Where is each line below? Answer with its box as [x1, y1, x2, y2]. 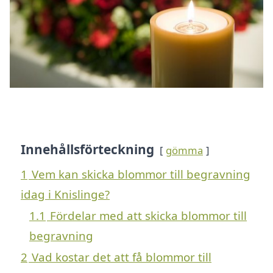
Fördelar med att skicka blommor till [50, 207, 247, 223]
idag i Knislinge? [21, 186, 110, 202]
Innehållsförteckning [21, 140, 154, 158]
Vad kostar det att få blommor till [32, 249, 211, 264]
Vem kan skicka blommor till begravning [32, 166, 250, 182]
